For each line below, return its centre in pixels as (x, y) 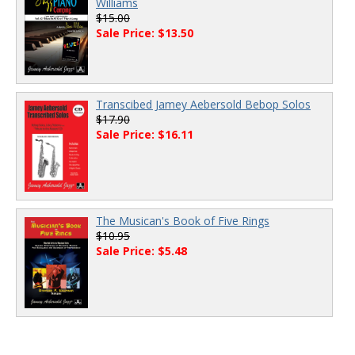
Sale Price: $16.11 (145, 134)
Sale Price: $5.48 (141, 251)
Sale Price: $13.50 (145, 33)
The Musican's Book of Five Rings (183, 221)
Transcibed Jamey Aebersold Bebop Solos (203, 104)
